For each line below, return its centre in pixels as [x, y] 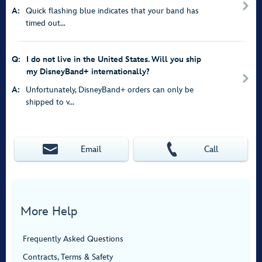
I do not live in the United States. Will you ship [114, 59]
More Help [49, 211]
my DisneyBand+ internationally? [88, 72]
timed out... [46, 23]
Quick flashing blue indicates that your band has [112, 11]
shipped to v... [50, 102]
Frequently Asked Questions [73, 239]
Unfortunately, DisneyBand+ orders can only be [110, 90]
